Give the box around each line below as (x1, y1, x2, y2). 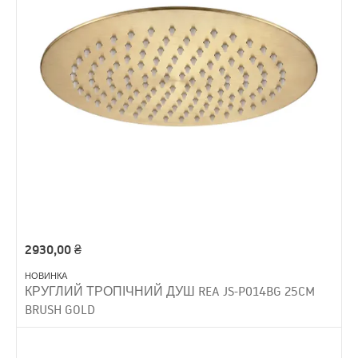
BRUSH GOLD (25, 300, 95, 317)
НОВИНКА (25, 269, 67, 281)
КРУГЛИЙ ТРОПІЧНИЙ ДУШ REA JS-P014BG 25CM (25, 282, 315, 299)
